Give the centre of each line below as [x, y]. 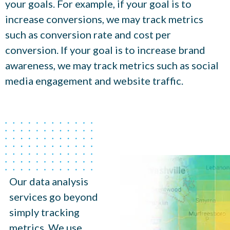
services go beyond [53, 196]
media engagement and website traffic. [94, 80]
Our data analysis [49, 181]
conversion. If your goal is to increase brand [105, 50]
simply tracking [44, 212]
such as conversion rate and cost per [88, 34]
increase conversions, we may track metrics [104, 19]
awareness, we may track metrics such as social [112, 65]
